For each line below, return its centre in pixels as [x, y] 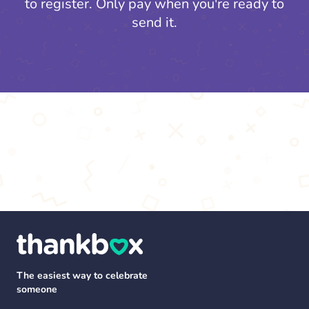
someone [37, 289]
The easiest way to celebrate [82, 276]
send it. [154, 22]
